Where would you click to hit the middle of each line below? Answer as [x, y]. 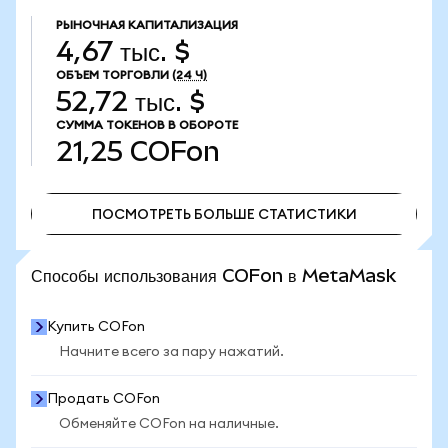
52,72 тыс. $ [130, 101]
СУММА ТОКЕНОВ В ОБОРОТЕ [147, 125]
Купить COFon [96, 327]
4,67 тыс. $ [123, 51]
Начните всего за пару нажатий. [171, 352]
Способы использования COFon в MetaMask [213, 275]
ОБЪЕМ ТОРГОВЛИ [112, 75]
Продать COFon [103, 399]
